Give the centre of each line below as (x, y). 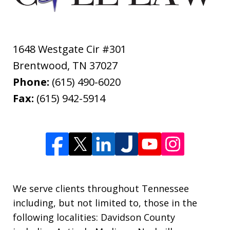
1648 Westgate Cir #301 (70, 49)
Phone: (32, 82)
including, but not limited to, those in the (105, 203)
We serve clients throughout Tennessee (101, 189)
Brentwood (40, 66)
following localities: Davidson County (94, 217)
